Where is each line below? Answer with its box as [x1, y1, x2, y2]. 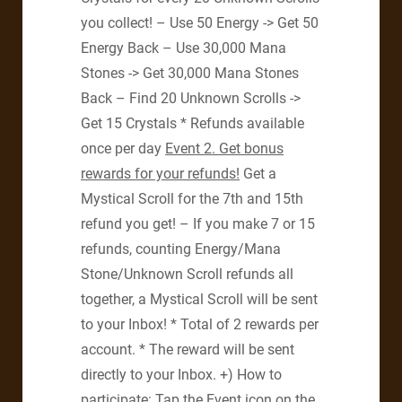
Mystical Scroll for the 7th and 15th [81, 190, 303, 208]
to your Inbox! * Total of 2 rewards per [81, 316, 319, 334]
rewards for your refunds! [81, 165, 240, 183]
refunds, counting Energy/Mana [81, 240, 281, 258]
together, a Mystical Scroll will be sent [81, 291, 318, 309]
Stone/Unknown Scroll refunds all [81, 266, 293, 284]
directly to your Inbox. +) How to [81, 366, 282, 384]
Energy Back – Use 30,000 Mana [81, 39, 286, 57]
